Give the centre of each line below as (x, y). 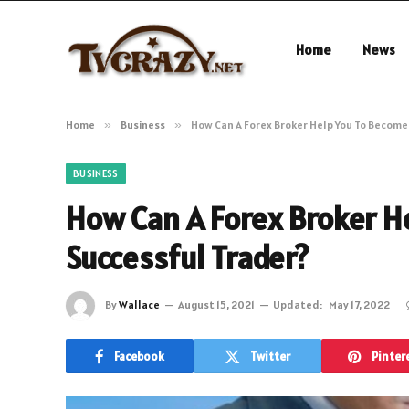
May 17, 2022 (359, 304)
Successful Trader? (190, 258)
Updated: (298, 304)
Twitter (270, 356)
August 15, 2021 (216, 304)
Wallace (139, 304)
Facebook (139, 356)
